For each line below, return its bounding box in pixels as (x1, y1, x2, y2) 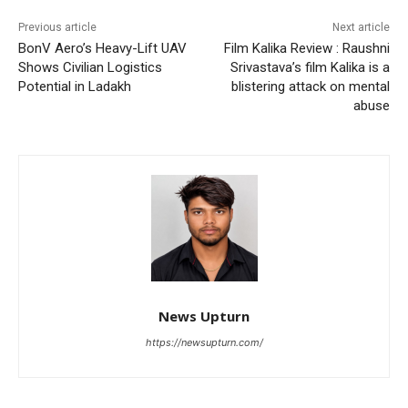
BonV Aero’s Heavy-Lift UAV (18, 40, 187, 57)
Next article (331, 21, 390, 35)
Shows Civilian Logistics (18, 59, 162, 76)
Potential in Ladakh (18, 78, 131, 96)
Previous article (18, 21, 97, 35)
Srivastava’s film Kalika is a (229, 59, 390, 76)
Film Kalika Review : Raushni (223, 40, 390, 57)
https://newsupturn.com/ (145, 336, 263, 350)
